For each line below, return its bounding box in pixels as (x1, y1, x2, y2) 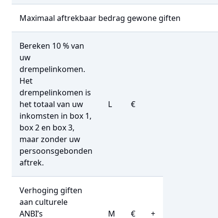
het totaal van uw (19, 99, 83, 109)
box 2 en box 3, (19, 122, 74, 133)
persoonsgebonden (19, 145, 92, 156)
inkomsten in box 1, (19, 110, 91, 121)
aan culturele (19, 197, 68, 207)
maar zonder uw (19, 134, 80, 145)
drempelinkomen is (19, 87, 91, 98)
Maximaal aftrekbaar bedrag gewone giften (19, 13, 181, 23)
